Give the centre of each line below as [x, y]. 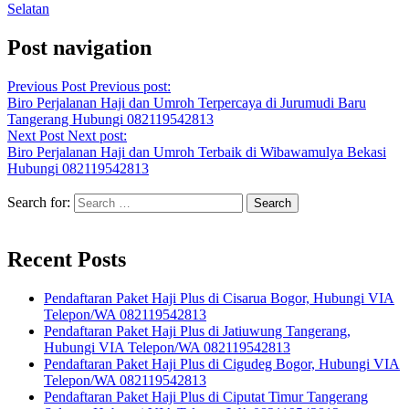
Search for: [39, 202]
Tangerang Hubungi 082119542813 [110, 119]
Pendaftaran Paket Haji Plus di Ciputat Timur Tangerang [206, 396]
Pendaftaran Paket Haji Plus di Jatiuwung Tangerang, [197, 330]
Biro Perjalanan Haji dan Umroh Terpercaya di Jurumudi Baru [187, 102]
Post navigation [79, 47]
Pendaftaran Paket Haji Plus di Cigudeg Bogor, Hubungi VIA [222, 363]
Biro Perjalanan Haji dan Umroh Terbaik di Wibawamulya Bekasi [197, 152]
